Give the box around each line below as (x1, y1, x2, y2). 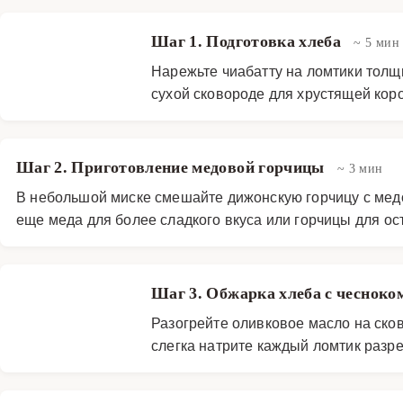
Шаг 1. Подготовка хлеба (151, 31, 345, 50)
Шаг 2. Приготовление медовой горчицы (16, 157, 329, 176)
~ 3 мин (337, 160, 383, 175)
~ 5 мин (354, 34, 399, 49)
